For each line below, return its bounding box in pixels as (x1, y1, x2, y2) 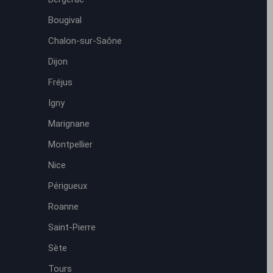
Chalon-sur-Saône (48, 35, 122, 46)
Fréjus (48, 77, 73, 88)
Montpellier (48, 139, 93, 150)
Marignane (48, 118, 90, 129)
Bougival (48, 15, 82, 26)
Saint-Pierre (48, 222, 96, 233)
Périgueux (48, 180, 87, 191)
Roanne (48, 201, 79, 212)
